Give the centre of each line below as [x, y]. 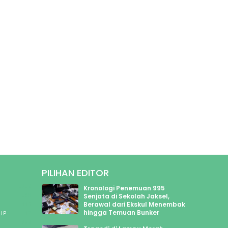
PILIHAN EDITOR [75, 173]
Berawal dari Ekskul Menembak [135, 204]
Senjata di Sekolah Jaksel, [127, 196]
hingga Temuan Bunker [122, 212]
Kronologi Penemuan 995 [124, 188]
